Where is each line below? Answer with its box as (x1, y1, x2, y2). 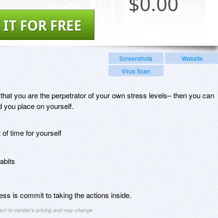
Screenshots (119, 54, 153, 62)
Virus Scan (121, 66, 150, 75)
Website (181, 54, 203, 62)
